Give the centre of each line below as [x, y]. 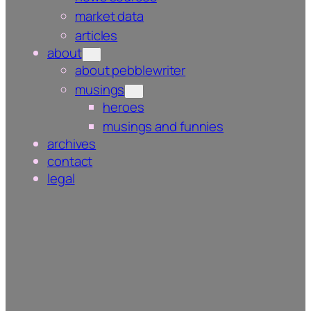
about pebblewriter [131, 70]
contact [70, 161]
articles [96, 36]
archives [72, 144]
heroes [124, 107]
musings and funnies [163, 127]
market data [109, 16]
